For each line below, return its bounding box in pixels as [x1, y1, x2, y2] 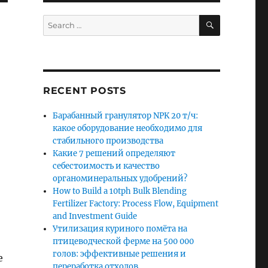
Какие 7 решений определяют [53, 148, 176, 159]
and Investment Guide [53, 211, 138, 221]
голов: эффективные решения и [53, 249, 187, 259]
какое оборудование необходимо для [53, 123, 203, 133]
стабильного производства [53, 136, 164, 146]
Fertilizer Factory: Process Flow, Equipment [53, 199, 219, 209]
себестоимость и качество [53, 161, 160, 171]
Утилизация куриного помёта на [53, 224, 188, 234]
